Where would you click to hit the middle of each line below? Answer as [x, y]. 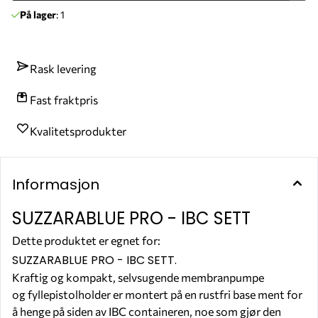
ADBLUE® [194, 241]
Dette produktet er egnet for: [87, 240]
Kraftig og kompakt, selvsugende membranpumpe [138, 277]
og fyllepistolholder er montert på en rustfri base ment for [157, 294]
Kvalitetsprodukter [78, 131]
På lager [38, 14]
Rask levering [63, 68]
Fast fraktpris [64, 99]
